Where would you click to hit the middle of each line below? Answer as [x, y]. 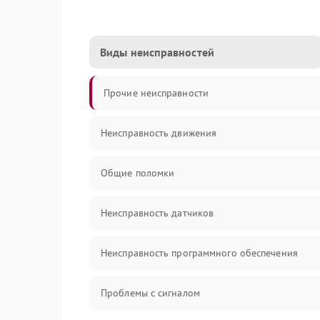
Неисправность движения [159, 133]
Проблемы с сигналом [150, 293]
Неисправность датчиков [157, 213]
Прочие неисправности [156, 93]
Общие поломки [138, 173]
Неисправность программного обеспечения [199, 253]
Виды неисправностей [157, 52]
